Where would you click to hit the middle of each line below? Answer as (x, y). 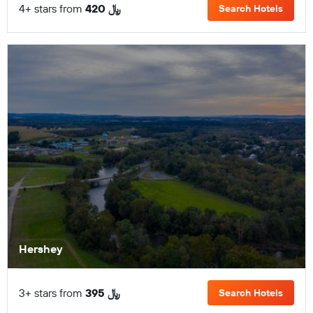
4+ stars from (52, 8)
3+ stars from (52, 292)
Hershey (41, 248)
